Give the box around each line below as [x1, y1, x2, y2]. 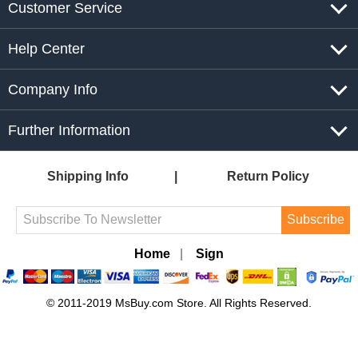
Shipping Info [47, 169, 129, 183]
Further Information [8, 121, 130, 138]
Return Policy [227, 169, 310, 183]
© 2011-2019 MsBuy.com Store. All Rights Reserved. [46, 296, 312, 310]
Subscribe [287, 213, 344, 227]
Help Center [8, 40, 85, 57]
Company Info [8, 81, 97, 97]
